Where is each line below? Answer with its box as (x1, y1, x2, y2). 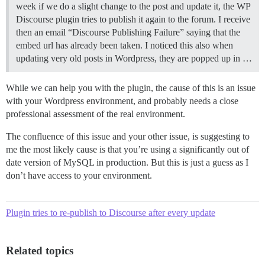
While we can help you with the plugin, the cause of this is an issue (6, 82, 256, 93)
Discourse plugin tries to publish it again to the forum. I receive (16, 14, 250, 24)
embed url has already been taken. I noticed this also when (16, 40, 233, 50)
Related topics (6, 244, 73, 257)
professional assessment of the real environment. (6, 108, 185, 119)
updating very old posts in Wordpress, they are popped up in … (16, 53, 252, 63)
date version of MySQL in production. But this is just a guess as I (6, 157, 248, 167)
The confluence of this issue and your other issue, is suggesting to (6, 131, 250, 141)
